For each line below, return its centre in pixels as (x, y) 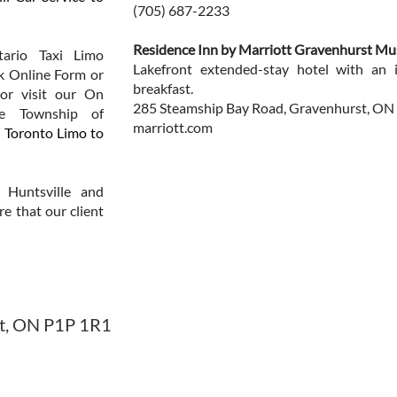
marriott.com (173, 127)
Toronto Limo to (54, 132)
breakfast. (163, 88)
